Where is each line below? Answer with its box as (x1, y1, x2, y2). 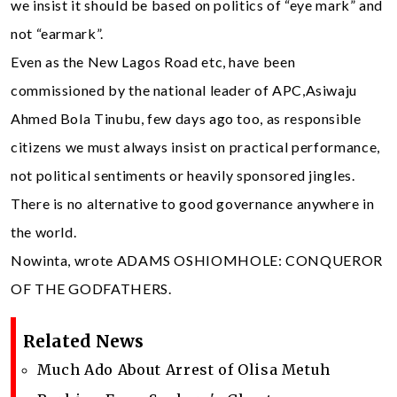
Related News (23, 330, 144, 352)
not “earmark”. (11, 24, 104, 42)
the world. (11, 222, 77, 240)
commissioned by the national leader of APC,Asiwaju (11, 81, 358, 98)
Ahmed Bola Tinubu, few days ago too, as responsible (11, 109, 362, 127)
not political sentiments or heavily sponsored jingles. (11, 166, 355, 183)
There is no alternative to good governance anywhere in (11, 194, 375, 212)
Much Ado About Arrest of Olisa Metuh (37, 360, 331, 378)
